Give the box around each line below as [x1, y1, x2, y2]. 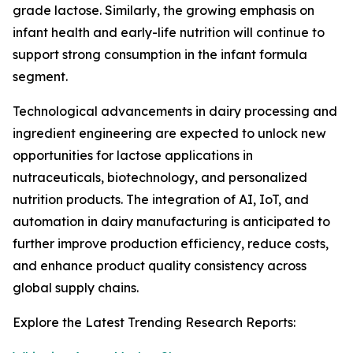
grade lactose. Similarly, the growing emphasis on [13, 2, 314, 19]
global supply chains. [13, 280, 139, 296]
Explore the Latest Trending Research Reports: [13, 314, 295, 331]
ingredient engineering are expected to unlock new [13, 125, 326, 142]
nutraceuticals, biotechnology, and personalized [13, 169, 307, 186]
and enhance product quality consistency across [13, 258, 307, 274]
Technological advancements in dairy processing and [13, 103, 337, 120]
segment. [13, 69, 68, 85]
